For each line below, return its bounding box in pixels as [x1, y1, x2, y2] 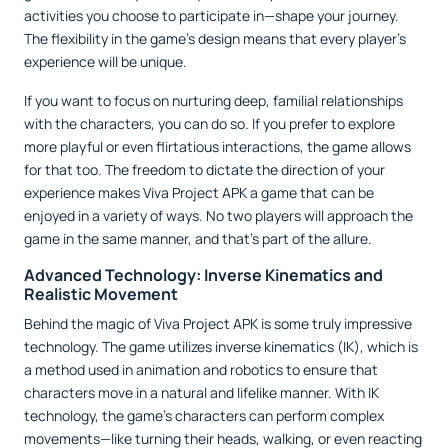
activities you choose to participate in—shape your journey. [24, 5, 399, 25]
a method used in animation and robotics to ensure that [24, 359, 378, 379]
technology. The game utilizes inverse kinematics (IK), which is [24, 336, 418, 356]
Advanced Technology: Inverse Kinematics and [24, 263, 383, 286]
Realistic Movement [24, 282, 178, 305]
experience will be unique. [24, 51, 187, 71]
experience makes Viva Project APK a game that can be [24, 182, 374, 202]
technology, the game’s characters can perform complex [24, 405, 384, 425]
